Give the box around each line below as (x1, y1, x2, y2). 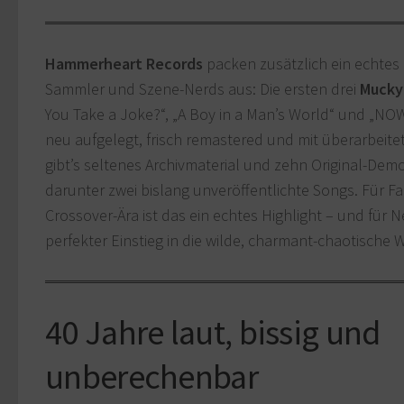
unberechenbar (45, 354, 258, 399)
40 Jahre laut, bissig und (45, 310, 381, 354)
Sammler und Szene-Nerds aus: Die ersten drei (45, 78, 360, 100)
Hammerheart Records (45, 53, 203, 75)
